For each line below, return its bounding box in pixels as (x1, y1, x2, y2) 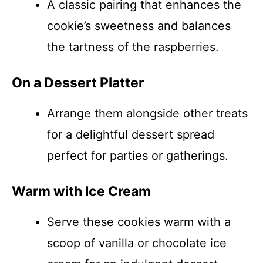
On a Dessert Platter (12, 75, 144, 91)
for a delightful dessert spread (47, 127, 214, 141)
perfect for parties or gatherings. (47, 149, 228, 163)
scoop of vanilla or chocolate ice (47, 236, 227, 250)
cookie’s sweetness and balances (47, 19, 231, 33)
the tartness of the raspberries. (47, 40, 219, 54)
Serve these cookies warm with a (47, 215, 231, 229)
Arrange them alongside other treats (47, 106, 248, 120)
